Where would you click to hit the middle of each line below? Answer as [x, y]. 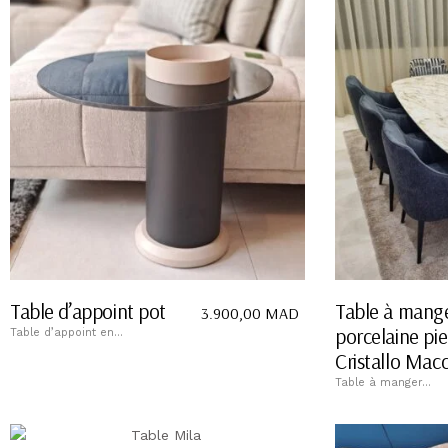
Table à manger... [383, 383]
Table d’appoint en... [66, 333]
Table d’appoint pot [88, 311]
